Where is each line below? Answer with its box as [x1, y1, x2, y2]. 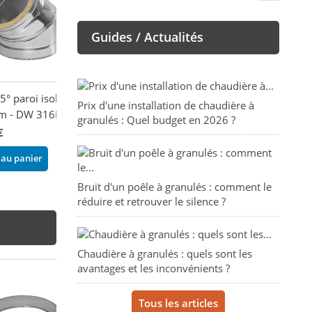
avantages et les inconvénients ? [77, 261, 230, 276]
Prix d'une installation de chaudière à [77, 98, 254, 113]
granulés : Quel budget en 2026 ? [77, 113, 235, 127]
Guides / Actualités [91, 29, 203, 46]
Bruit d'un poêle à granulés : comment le [77, 180, 272, 194]
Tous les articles [138, 296, 218, 311]
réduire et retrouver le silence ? [77, 194, 226, 209]
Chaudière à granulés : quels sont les [77, 247, 252, 261]
